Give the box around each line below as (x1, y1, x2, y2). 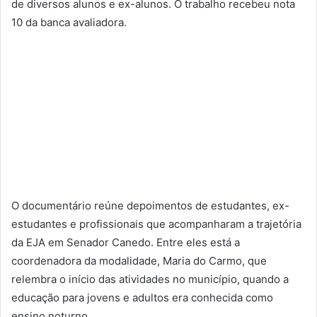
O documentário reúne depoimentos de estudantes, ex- (11, 198, 289, 212)
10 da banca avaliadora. (11, 15, 127, 29)
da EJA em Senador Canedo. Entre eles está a (11, 235, 240, 249)
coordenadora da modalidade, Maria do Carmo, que (11, 253, 267, 267)
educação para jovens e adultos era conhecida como (11, 290, 273, 304)
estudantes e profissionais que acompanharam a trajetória (11, 217, 301, 231)
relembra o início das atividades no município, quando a (11, 272, 289, 286)
